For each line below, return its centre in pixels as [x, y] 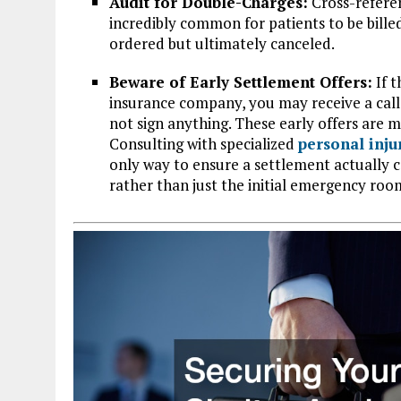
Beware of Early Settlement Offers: [241, 81]
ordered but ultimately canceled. [222, 43]
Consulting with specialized [204, 143]
